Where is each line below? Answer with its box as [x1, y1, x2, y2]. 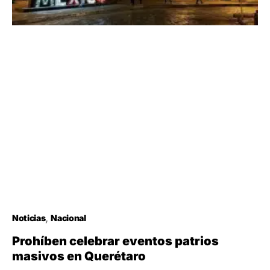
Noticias [12, 213, 46, 224]
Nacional [51, 213, 86, 224]
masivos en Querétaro [12, 249, 146, 264]
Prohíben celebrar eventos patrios [12, 234, 219, 249]
